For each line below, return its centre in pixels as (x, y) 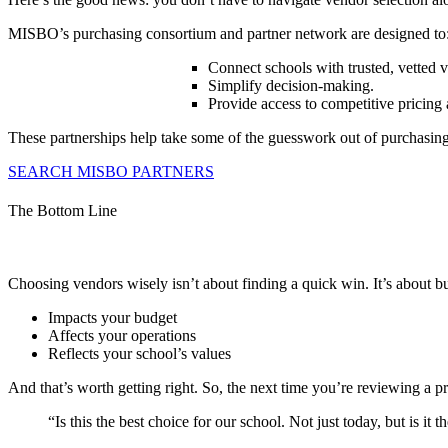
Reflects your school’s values (139, 354)
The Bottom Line (62, 210)
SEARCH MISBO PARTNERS (111, 171)
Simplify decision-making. (291, 85)
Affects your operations (122, 336)
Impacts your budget (112, 318)
